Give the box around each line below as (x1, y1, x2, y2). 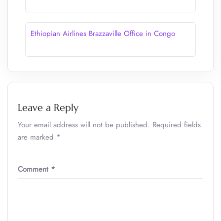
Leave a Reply (18, 102, 78, 114)
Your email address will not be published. (18, 119, 150, 130)
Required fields (152, 119, 201, 130)
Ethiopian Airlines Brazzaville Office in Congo (31, 28, 175, 39)
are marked (18, 132, 56, 143)
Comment (18, 164, 51, 175)
